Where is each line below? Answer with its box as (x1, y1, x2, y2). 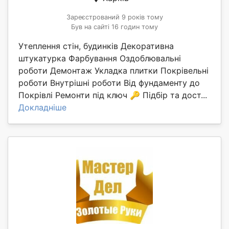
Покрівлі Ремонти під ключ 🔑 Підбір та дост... (18, 90, 207, 101)
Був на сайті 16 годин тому (71, 23, 158, 31)
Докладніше (18, 102, 66, 113)
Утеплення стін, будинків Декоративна (18, 41, 174, 52)
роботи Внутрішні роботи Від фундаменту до (18, 78, 200, 88)
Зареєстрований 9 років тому (66, 13, 163, 21)
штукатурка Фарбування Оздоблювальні (18, 53, 181, 64)
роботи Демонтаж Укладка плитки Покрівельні (18, 65, 209, 76)
